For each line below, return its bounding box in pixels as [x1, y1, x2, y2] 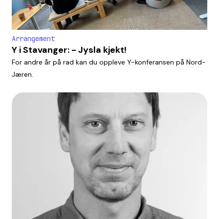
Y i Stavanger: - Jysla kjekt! [12, 44, 127, 56]
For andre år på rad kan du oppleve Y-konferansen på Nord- [12, 58, 206, 67]
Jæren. [12, 70, 33, 79]
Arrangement [12, 34, 55, 44]
